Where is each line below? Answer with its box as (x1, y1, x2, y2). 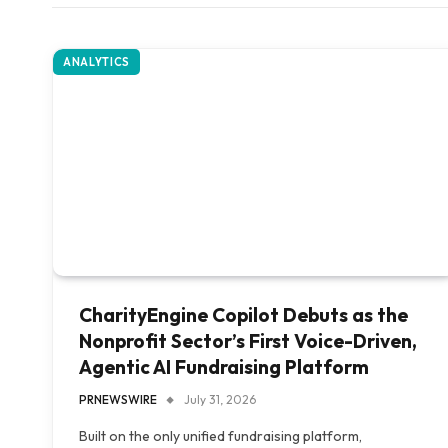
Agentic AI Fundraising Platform (79, 355, 369, 380)
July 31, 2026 (184, 392, 256, 408)
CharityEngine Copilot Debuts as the (79, 303, 408, 328)
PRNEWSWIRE (79, 392, 157, 408)
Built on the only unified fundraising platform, (79, 427, 362, 446)
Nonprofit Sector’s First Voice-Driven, (79, 329, 417, 354)
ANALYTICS (63, 55, 130, 69)
